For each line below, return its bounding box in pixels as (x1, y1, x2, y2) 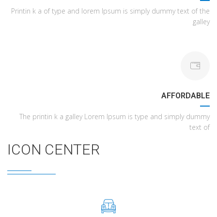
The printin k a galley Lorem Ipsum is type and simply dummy (19, 112, 210, 121)
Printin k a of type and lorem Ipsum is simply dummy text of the (11, 6, 210, 15)
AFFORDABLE (161, 91, 210, 100)
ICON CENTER (7, 141, 100, 158)
